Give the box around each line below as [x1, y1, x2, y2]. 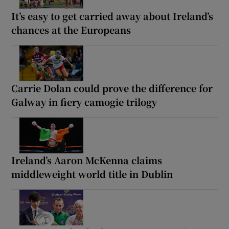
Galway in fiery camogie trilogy [11, 95, 157, 108]
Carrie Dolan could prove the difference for [11, 81, 213, 95]
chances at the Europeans [11, 22, 131, 36]
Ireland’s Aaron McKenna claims [11, 153, 163, 167]
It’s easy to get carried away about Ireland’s [11, 9, 214, 22]
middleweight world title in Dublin [11, 167, 173, 180]
